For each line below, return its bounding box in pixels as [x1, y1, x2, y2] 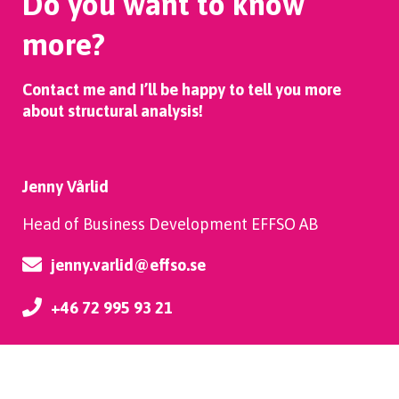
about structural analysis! [22, 102, 203, 120]
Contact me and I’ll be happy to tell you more [22, 80, 341, 99]
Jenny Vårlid [22, 177, 109, 196]
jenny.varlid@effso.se [51, 256, 206, 274]
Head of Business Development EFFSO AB [22, 215, 318, 233]
